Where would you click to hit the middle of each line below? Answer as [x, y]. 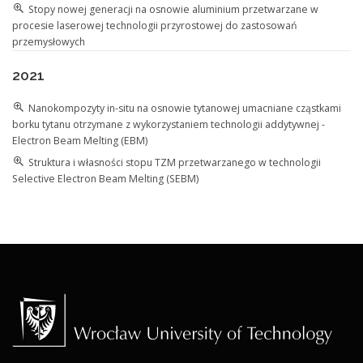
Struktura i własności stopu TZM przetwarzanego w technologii [175, 162]
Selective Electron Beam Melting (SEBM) [105, 178]
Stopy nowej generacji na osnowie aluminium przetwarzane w [173, 10]
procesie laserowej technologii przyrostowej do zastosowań [155, 26]
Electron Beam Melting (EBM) [80, 140]
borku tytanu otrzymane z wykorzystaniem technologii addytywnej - [169, 124]
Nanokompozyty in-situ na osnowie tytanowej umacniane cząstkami [185, 108]
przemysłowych [49, 42]
